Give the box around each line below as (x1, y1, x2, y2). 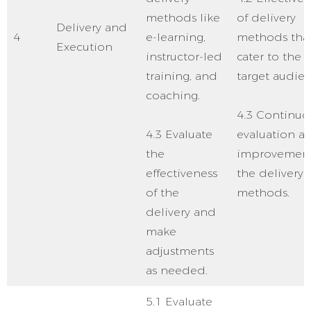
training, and (146, 69, 217, 83)
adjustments (146, 244, 214, 258)
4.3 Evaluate (146, 128, 212, 141)
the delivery (237, 167, 303, 180)
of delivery (237, 11, 296, 24)
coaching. (146, 89, 200, 102)
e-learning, (146, 31, 205, 44)
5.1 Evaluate (146, 295, 212, 308)
